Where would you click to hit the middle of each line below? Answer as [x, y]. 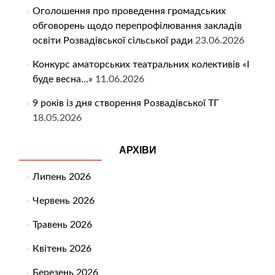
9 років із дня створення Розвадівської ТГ [126, 103]
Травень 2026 [62, 225]
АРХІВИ [138, 150]
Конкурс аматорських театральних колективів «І [141, 65]
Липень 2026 [61, 177]
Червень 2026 [63, 201]
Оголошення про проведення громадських [129, 11]
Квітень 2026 [62, 249]
